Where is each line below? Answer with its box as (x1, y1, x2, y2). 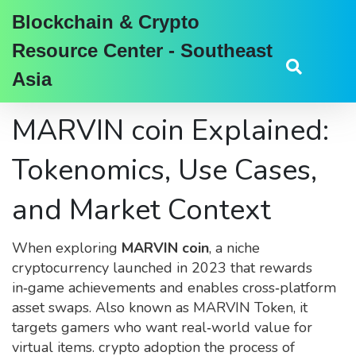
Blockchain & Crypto (12, 11, 199, 33)
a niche (215, 238, 260, 257)
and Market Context (12, 191, 271, 230)
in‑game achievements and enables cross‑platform (12, 278, 336, 297)
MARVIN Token (193, 298, 293, 317)
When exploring (12, 238, 122, 257)
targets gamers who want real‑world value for (12, 318, 312, 337)
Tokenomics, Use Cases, (12, 151, 317, 190)
